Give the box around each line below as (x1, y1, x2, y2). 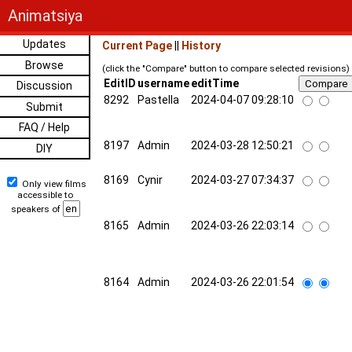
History (181, 39, 221, 52)
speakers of (10, 203, 63, 214)
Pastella (137, 93, 179, 106)
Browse (25, 58, 64, 71)
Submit (26, 100, 64, 113)
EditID (104, 77, 136, 90)
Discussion (16, 79, 73, 92)
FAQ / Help (19, 121, 71, 134)
